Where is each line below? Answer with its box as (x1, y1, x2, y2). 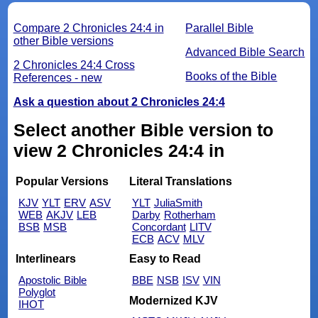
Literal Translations (128, 175, 232, 188)
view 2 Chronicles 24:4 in (13, 141, 224, 161)
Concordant (131, 220, 186, 233)
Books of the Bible (185, 70, 278, 83)
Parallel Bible (185, 22, 254, 35)
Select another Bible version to (13, 120, 273, 141)
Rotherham (163, 208, 216, 221)
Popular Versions (16, 175, 109, 188)
